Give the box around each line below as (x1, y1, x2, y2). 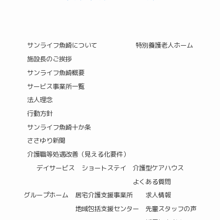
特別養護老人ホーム (136, 41, 193, 50)
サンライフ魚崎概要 (27, 68, 84, 77)
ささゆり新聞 (27, 136, 65, 145)
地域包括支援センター (75, 204, 139, 214)
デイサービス (36, 163, 75, 172)
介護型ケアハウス (132, 163, 184, 172)
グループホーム (24, 191, 69, 200)
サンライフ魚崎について (27, 41, 97, 50)
